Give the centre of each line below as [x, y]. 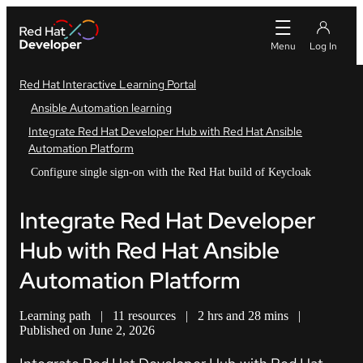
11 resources [144, 316]
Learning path [55, 316]
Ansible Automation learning [101, 108]
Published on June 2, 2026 [87, 331]
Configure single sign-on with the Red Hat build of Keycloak [171, 172]
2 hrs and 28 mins [243, 316]
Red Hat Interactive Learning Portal [108, 84]
